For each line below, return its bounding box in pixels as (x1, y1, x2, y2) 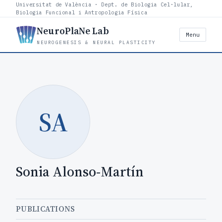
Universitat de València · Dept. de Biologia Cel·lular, (16, 1, 194, 8)
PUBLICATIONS (16, 204, 75, 214)
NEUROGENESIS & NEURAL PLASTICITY (37, 39, 156, 46)
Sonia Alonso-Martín (16, 162, 144, 181)
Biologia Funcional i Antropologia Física (16, 9, 148, 16)
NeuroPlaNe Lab (37, 24, 109, 37)
